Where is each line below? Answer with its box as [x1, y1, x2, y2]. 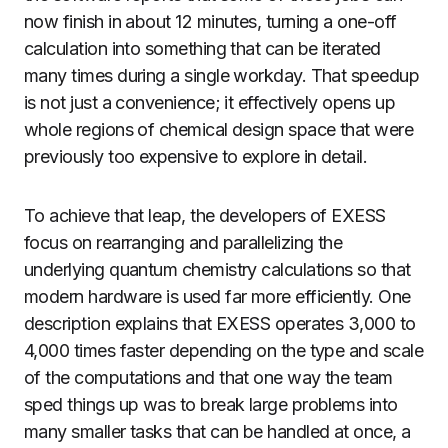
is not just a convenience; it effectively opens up [24, 92, 395, 113]
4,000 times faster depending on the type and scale [24, 340, 423, 361]
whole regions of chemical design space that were [24, 119, 414, 140]
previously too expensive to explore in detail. [24, 146, 368, 167]
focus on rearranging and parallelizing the [24, 232, 343, 253]
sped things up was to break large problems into [24, 394, 398, 415]
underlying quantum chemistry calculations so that [24, 259, 411, 280]
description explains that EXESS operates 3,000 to [24, 313, 416, 334]
